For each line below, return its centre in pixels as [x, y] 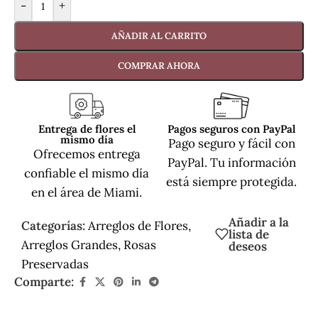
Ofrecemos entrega [87, 154]
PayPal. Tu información [231, 162]
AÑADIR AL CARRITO [159, 35]
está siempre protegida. [231, 181]
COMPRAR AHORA [159, 65]
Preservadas [55, 264]
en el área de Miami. [87, 192]
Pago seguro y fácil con [231, 143]
